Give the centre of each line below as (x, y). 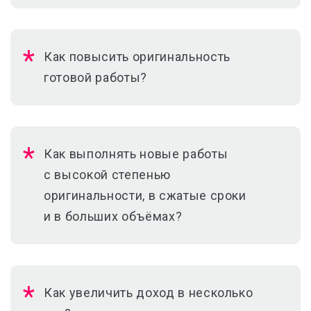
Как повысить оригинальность (137, 57)
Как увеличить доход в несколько (149, 293)
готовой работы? (95, 77)
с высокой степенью (107, 175)
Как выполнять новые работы (136, 154)
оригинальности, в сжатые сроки (145, 195)
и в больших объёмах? (113, 216)
